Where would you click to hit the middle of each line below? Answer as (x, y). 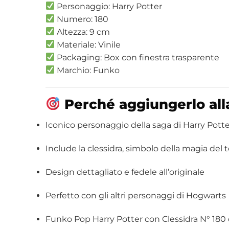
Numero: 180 (82, 19)
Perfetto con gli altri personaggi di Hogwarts (135, 195)
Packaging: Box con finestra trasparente (137, 57)
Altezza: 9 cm (83, 32)
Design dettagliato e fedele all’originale (125, 172)
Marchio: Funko (87, 70)
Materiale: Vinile (88, 44)
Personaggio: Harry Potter (109, 6)
